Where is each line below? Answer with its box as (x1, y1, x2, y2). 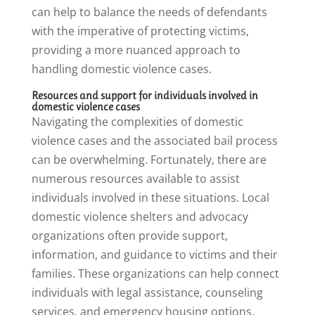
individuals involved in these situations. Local (31, 190, 269, 206)
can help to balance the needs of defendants (31, 4, 267, 20)
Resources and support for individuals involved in (31, 89, 258, 103)
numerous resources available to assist (31, 171, 240, 187)
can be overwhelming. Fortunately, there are (31, 152, 266, 168)
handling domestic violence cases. (31, 61, 212, 77)
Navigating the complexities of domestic (31, 114, 243, 130)
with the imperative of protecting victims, (31, 23, 249, 39)
